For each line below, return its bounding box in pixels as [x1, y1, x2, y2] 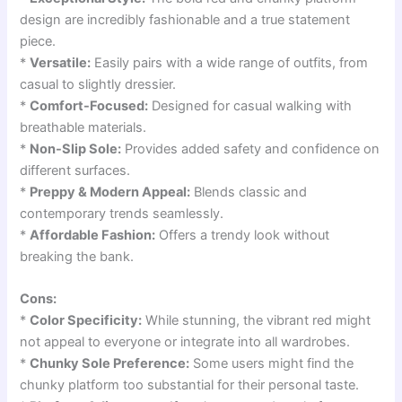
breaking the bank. [20, 249, 135, 265]
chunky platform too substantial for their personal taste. [20, 377, 360, 394]
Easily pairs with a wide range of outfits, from [91, 55, 369, 71]
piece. [20, 33, 57, 49]
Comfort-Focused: [30, 98, 149, 114]
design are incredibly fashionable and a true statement [20, 12, 351, 28]
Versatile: [30, 55, 92, 71]
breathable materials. [20, 119, 147, 135]
